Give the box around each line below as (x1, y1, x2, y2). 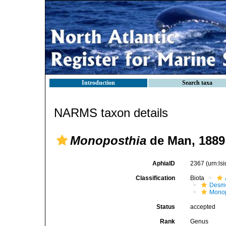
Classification (136, 175, 176, 182)
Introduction (82, 79, 115, 86)
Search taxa (182, 79, 212, 86)
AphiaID (152, 160, 176, 167)
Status (156, 203, 176, 210)
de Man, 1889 (146, 134, 225, 147)
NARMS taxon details (54, 106, 168, 120)
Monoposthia (70, 134, 146, 147)
